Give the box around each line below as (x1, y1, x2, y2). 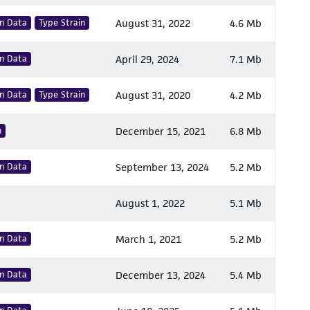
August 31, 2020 (116, 89, 190, 102)
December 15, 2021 (116, 125, 206, 138)
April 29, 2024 (116, 53, 179, 66)
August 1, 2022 (116, 197, 185, 210)
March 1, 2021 (116, 232, 181, 246)
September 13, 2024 (116, 161, 209, 174)
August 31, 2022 (116, 17, 190, 30)
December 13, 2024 (116, 268, 206, 282)
